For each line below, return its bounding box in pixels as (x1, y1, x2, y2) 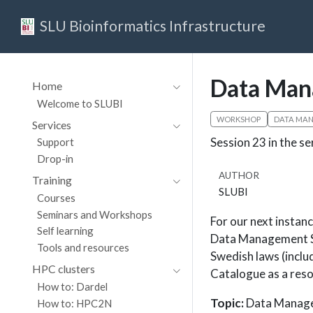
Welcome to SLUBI (37, 96, 124, 110)
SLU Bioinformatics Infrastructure (40, 17, 266, 36)
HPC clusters (31, 262, 95, 276)
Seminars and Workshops (37, 208, 153, 221)
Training (31, 173, 72, 187)
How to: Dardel (37, 279, 108, 293)
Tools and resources (37, 241, 130, 254)
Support (37, 136, 75, 149)
